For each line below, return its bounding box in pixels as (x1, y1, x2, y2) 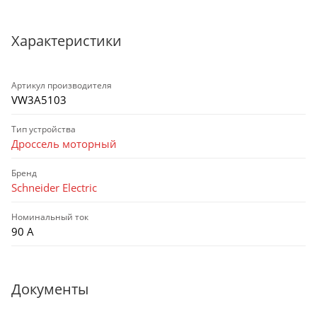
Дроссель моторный (11, 136, 117, 151)
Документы (11, 279, 88, 299)
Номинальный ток (11, 210, 88, 223)
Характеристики (11, 30, 122, 50)
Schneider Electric (11, 180, 97, 195)
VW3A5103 (11, 92, 67, 107)
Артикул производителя (11, 79, 112, 91)
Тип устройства (11, 122, 76, 135)
